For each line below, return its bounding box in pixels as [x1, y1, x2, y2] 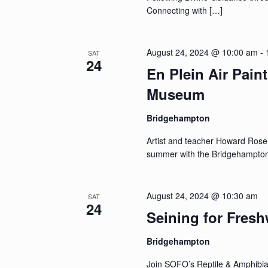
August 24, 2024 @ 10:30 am [147, 189, 258, 202]
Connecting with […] [147, 4, 223, 16]
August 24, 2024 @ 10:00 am [147, 45, 258, 58]
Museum [147, 83, 205, 104]
